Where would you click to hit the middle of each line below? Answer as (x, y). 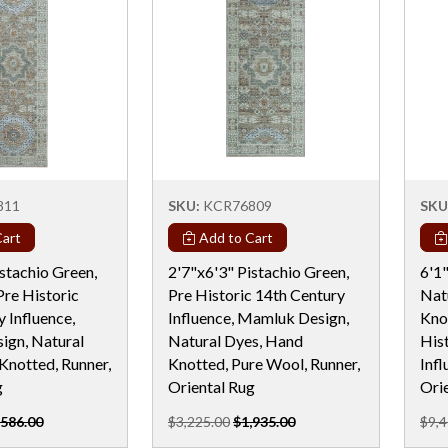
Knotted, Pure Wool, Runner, (264, 363)
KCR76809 (237, 205)
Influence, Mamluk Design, (258, 317)
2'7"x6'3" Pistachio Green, (258, 271)
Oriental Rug (211, 386)
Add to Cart (234, 237)
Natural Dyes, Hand (235, 340)
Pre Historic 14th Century (256, 294)
